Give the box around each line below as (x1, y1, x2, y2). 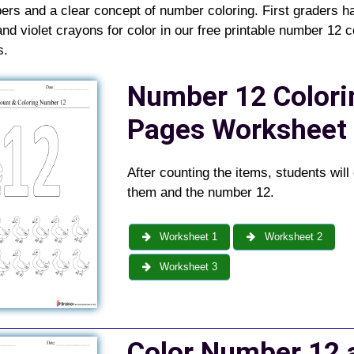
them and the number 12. (126, 184, 274, 200)
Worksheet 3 (156, 261, 218, 273)
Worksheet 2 (261, 231, 322, 243)
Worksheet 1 (156, 231, 218, 243)
